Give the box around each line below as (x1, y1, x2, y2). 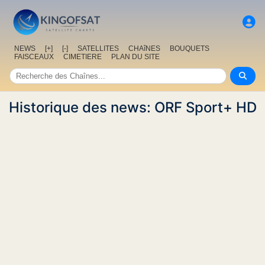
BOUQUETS (170, 44, 209, 53)
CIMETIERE (63, 53, 102, 62)
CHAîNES (128, 44, 160, 53)
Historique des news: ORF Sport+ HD (8, 99, 257, 117)
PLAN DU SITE (111, 53, 160, 62)
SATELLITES (77, 44, 119, 53)
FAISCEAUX (14, 53, 54, 62)
